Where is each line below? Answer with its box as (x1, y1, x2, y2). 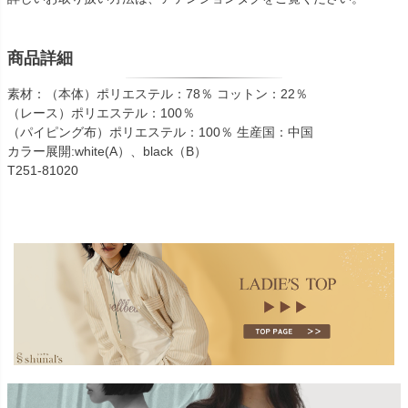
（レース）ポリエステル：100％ (7, 106, 195, 121)
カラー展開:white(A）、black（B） (7, 144, 207, 159)
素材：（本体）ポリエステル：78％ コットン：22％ (7, 87, 308, 102)
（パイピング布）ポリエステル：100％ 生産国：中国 (7, 125, 313, 140)
